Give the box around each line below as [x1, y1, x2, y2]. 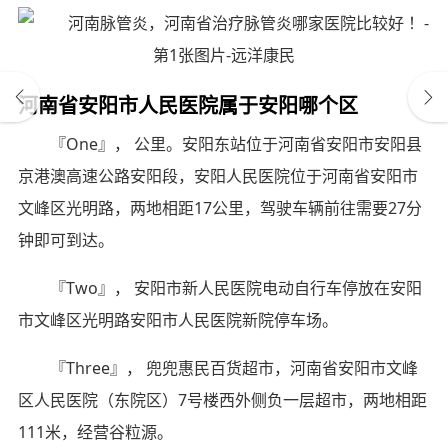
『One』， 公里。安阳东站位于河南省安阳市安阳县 [49, 132, 422, 155]
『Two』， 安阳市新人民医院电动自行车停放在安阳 [49, 276, 422, 299]
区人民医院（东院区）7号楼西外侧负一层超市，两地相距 [17, 388, 427, 411]
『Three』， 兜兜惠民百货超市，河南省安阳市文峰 [49, 356, 418, 379]
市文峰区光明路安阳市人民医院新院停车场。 [17, 308, 338, 331]
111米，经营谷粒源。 [17, 420, 173, 443]
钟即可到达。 [17, 228, 114, 251]
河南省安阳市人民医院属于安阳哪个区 [17, 89, 358, 119]
